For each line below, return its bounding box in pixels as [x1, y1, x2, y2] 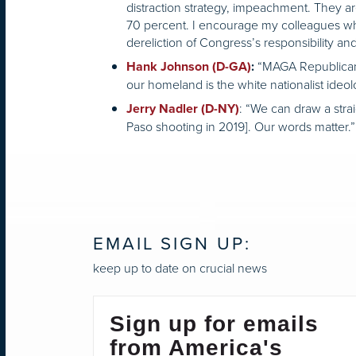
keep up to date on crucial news [93, 258, 267, 277]
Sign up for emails [110, 311, 319, 336]
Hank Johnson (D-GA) [126, 59, 251, 75]
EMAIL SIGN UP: [93, 233, 251, 255]
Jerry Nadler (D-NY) [126, 101, 239, 118]
